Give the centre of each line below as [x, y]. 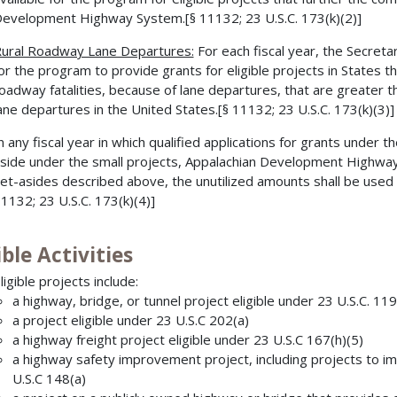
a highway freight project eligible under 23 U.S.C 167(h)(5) [188, 340]
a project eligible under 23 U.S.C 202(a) [131, 320]
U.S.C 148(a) [49, 379]
